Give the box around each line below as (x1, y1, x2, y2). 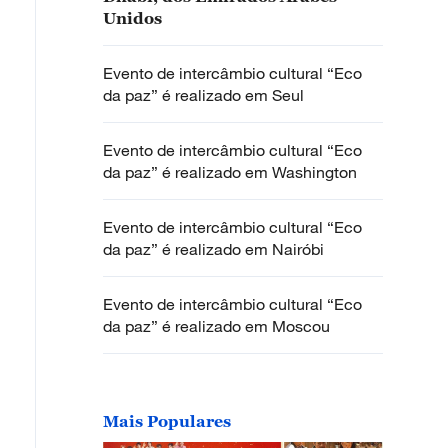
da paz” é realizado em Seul (103, 85, 304, 106)
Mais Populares (103, 412, 231, 431)
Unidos (103, 9, 162, 28)
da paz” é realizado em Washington (103, 162, 357, 183)
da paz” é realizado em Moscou (103, 316, 330, 337)
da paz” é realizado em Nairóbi (103, 239, 324, 260)
